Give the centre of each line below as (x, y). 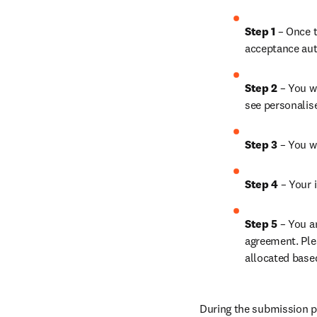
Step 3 (263, 144)
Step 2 (263, 88)
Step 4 (263, 184)
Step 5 (263, 224)
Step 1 (261, 31)
